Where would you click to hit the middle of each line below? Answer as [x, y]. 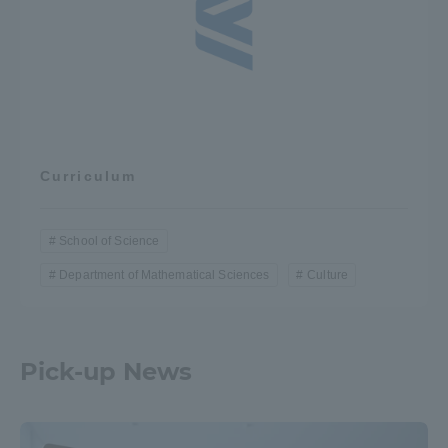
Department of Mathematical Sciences [164, 274]
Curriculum [88, 175]
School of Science [109, 240]
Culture [327, 274]
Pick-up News [106, 371]
